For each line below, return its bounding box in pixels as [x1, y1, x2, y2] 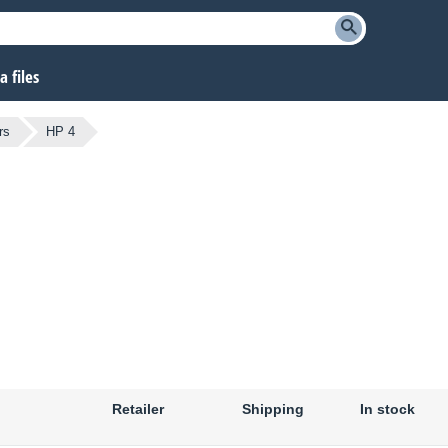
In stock [359, 401, 415, 418]
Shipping [242, 401, 304, 418]
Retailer [112, 401, 164, 418]
